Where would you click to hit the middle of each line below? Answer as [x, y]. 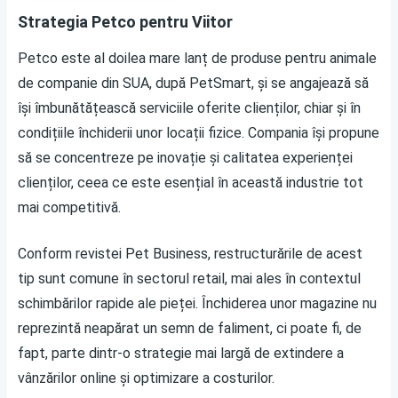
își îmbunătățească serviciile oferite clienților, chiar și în [189, 108]
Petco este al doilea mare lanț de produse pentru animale [197, 58]
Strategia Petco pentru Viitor [125, 22]
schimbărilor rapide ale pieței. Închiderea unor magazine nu [197, 303]
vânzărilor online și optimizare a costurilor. [146, 378]
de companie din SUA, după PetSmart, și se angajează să [193, 83]
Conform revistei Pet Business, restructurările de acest [190, 254]
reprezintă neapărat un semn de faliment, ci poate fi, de [190, 328]
